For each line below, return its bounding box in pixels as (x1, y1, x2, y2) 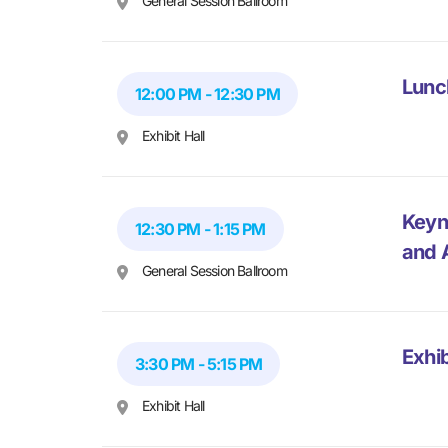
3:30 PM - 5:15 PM (135, 354, 263, 375)
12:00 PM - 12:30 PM (135, 84, 280, 105)
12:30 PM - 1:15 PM (135, 219, 266, 240)
